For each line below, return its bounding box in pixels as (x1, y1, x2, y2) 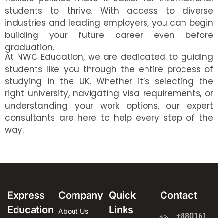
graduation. (5, 41, 54, 54)
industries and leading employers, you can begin (5, 17, 213, 29)
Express (7, 189, 45, 201)
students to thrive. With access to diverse (5, 5, 213, 17)
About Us (58, 206, 88, 215)
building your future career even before (5, 29, 213, 41)
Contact (160, 189, 197, 201)
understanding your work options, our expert (5, 99, 213, 111)
